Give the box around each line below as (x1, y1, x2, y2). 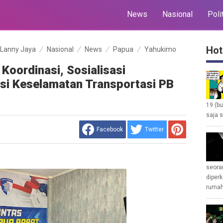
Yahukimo (144, 45, 176, 53)
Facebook (97, 126, 123, 133)
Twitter (145, 126, 164, 133)
